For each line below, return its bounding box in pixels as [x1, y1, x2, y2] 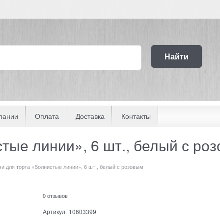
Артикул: [42, 207, 67, 216]
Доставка [76, 111, 105, 121]
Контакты [121, 111, 151, 121]
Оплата [35, 111, 59, 121]
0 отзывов [42, 191, 68, 199]
